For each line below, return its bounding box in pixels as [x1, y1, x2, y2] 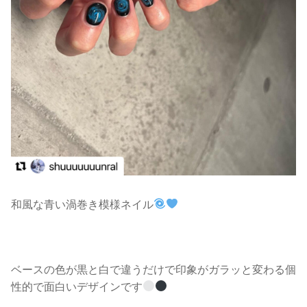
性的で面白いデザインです [11, 279, 143, 293]
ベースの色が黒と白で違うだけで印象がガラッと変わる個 [11, 262, 296, 276]
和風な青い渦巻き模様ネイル [11, 197, 153, 211]
